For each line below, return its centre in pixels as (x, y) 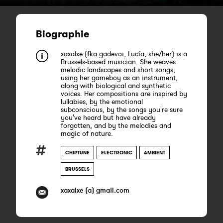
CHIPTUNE (77, 153)
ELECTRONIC (117, 153)
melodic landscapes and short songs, (118, 70)
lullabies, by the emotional (102, 102)
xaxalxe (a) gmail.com (95, 190)
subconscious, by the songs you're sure (122, 110)
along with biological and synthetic (116, 86)
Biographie (63, 34)
